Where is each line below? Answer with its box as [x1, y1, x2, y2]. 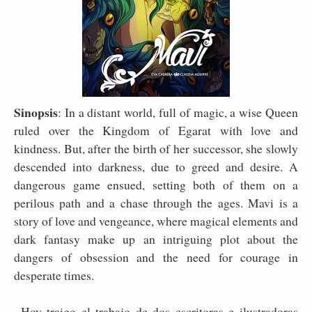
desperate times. [14, 266, 94, 283]
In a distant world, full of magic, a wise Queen [64, 103, 299, 120]
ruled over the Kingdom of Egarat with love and [14, 121, 298, 139]
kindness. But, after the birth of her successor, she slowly [14, 139, 298, 157]
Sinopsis [14, 102, 58, 121]
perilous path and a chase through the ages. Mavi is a [14, 194, 298, 211]
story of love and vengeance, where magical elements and [14, 212, 298, 229]
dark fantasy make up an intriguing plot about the [14, 230, 298, 247]
